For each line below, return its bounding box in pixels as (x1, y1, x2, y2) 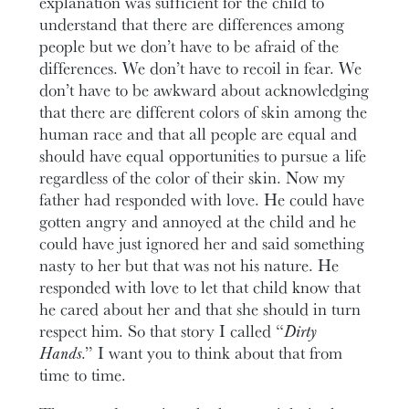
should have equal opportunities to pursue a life (39, 142, 367, 167)
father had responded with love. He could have (39, 186, 365, 211)
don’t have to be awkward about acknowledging (39, 77, 370, 101)
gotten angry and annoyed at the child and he (39, 208, 357, 233)
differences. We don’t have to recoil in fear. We (39, 55, 362, 79)
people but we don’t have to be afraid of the (39, 33, 340, 58)
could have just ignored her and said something (39, 230, 365, 255)
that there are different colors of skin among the (39, 99, 368, 123)
